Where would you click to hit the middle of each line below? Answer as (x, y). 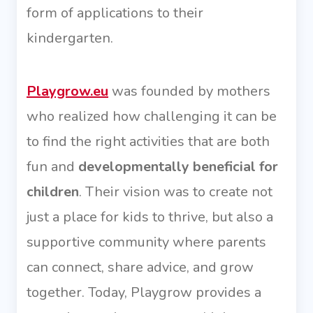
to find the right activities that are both (148, 141)
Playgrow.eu (67, 91)
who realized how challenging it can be (152, 116)
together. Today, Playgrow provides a (144, 292)
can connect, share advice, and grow (140, 267)
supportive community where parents (146, 242)
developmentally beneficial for (178, 167)
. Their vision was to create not (176, 192)
